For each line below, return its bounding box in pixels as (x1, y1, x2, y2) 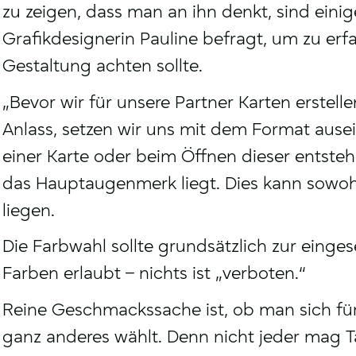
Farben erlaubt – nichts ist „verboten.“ (2, 263, 306, 284)
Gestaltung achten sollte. (2, 56, 203, 76)
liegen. (2, 199, 55, 221)
